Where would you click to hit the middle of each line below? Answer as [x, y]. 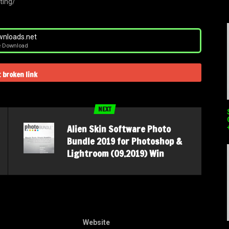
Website [97, 222]
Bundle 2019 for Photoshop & [124, 141]
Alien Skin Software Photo [119, 129]
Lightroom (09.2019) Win [116, 153]
